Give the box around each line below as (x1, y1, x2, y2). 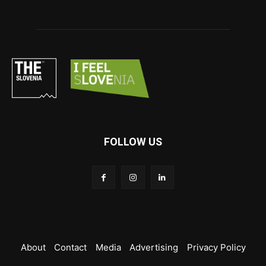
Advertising (129, 241, 178, 253)
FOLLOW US (104, 135, 162, 148)
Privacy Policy (186, 241, 246, 253)
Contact (54, 241, 87, 253)
